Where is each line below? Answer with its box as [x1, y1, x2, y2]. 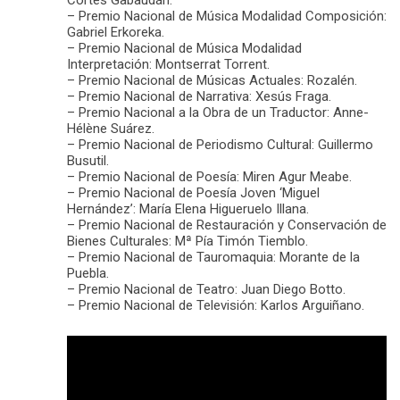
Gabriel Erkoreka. [67, 24, 164, 41]
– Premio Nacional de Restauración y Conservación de [67, 217, 387, 234]
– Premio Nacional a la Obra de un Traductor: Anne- [67, 104, 369, 121]
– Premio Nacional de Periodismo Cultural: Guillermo [67, 137, 373, 154]
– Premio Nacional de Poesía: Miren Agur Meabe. [67, 169, 352, 186]
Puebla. [67, 265, 109, 282]
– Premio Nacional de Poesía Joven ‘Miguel [67, 185, 320, 202]
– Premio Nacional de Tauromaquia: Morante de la [67, 249, 360, 266]
